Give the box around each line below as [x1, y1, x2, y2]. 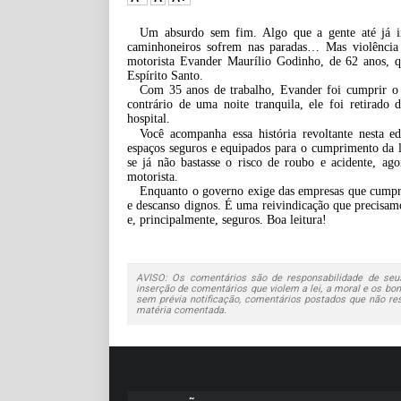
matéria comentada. [136, 303, 226, 316]
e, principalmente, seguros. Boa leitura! [127, 212, 330, 226]
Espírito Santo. [127, 68, 203, 82]
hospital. [127, 111, 170, 125]
